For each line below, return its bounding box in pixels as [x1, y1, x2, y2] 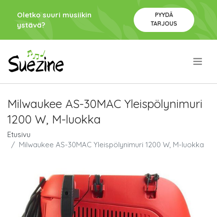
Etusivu [7, 130, 31, 139]
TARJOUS [150, 20, 177, 27]
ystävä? [17, 20, 45, 30]
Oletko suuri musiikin [17, 10, 92, 19]
